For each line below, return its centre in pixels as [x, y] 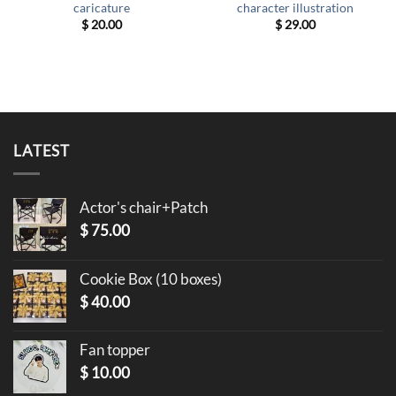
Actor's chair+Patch [144, 208]
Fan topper [115, 350]
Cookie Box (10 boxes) [151, 279]
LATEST [42, 150]
